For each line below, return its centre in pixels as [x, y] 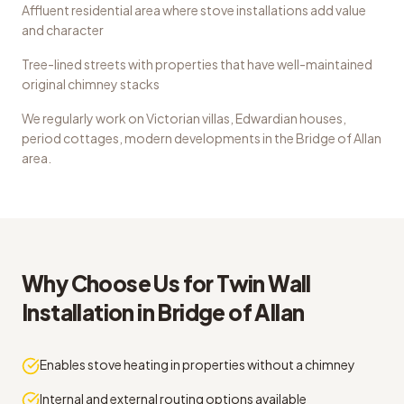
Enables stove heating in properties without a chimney [197, 364]
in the [278, 138]
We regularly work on [84, 118]
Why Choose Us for [119, 283]
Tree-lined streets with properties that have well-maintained [197, 64]
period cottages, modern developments [141, 138]
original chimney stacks [91, 84]
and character [63, 30]
